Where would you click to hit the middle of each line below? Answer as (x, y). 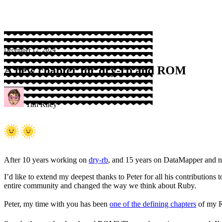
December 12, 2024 (30, 50)
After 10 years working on (46, 160)
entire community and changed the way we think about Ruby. (100, 185)
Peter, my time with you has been (57, 204)
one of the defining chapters (153, 204)
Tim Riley (41, 104)
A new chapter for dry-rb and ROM (95, 70)
